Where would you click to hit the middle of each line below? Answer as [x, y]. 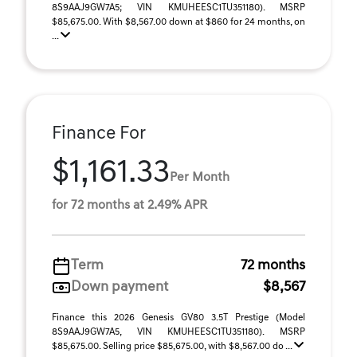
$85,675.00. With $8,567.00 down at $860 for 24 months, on [178, 22]
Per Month [200, 177]
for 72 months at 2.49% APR [129, 206]
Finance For [99, 134]
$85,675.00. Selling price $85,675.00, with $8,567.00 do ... [173, 347]
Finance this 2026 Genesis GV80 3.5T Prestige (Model [178, 318]
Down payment [120, 287]
